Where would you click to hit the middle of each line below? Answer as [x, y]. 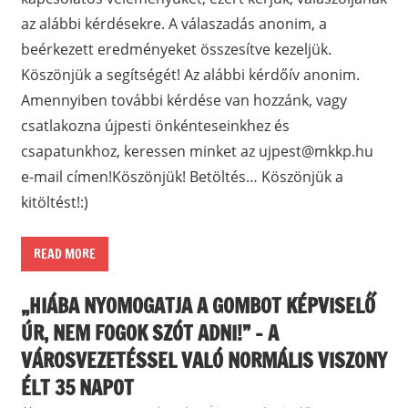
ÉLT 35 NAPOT [77, 387]
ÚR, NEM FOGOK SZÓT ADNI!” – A [149, 332]
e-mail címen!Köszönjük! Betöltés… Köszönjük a [182, 177]
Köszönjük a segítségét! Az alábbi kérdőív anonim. [190, 75]
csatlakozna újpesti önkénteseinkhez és [155, 126]
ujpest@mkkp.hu [316, 152]
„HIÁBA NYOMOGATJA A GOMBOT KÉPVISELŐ [198, 305]
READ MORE [64, 255]
